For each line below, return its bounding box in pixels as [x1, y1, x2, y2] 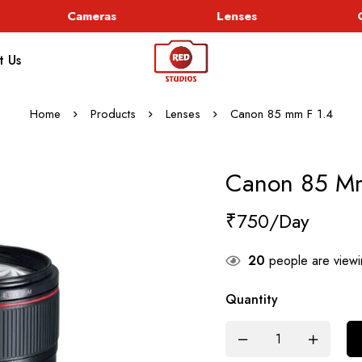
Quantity [225, 290, 278, 309]
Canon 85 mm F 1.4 [229, 105, 333, 123]
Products [90, 105, 136, 123]
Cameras [57, 7, 107, 25]
